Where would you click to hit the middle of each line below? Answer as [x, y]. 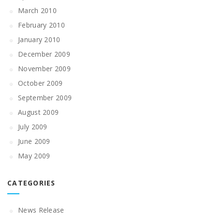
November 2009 [44, 69]
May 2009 [34, 156]
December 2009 [44, 54]
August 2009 [39, 112]
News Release [41, 210]
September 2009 [45, 98]
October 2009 [40, 83]
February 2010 [41, 25]
